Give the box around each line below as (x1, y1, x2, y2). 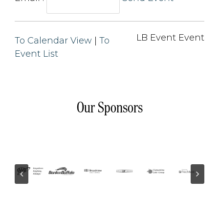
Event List (15, 48, 58, 59)
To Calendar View (15, 35, 92, 46)
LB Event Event (136, 32, 204, 43)
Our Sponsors (76, 98, 143, 116)
